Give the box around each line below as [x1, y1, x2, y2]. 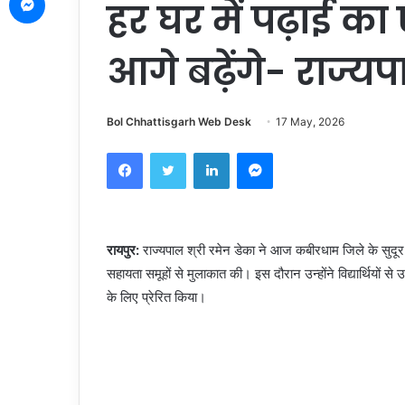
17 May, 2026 [276, 115, 344, 128]
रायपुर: [107, 241, 139, 259]
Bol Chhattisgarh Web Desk [107, 115, 251, 128]
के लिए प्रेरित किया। [107, 288, 206, 306]
